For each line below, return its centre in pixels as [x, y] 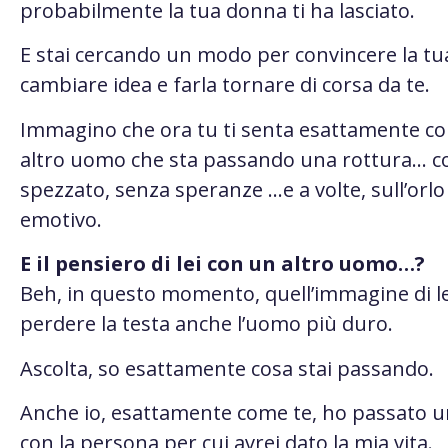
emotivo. [61, 219]
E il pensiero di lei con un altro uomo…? [227, 264]
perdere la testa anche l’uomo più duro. [206, 324]
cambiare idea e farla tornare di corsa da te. [225, 85]
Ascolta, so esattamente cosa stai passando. [229, 368]
